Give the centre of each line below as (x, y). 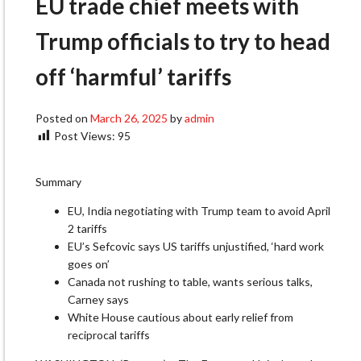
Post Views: (85, 135)
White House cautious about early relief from (180, 317)
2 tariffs (87, 229)
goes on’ (89, 264)
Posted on (63, 118)
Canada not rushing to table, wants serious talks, (190, 282)
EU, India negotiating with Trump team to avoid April (199, 211)
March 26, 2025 (129, 118)
